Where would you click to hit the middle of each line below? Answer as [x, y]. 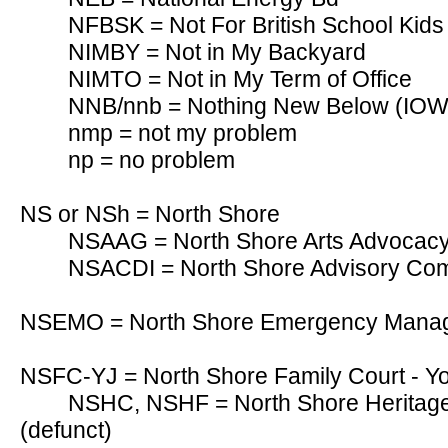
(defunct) [66, 430]
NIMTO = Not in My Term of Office [240, 79]
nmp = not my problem [182, 133]
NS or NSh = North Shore [150, 214]
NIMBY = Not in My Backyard [217, 52]
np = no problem [151, 160]
